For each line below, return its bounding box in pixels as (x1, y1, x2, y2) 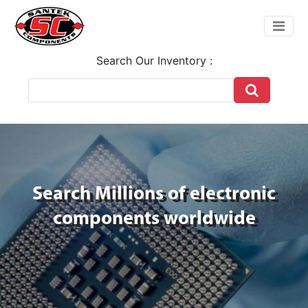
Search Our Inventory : (96, 54, 212, 67)
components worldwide (52, 210, 256, 229)
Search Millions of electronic (32, 185, 276, 204)
